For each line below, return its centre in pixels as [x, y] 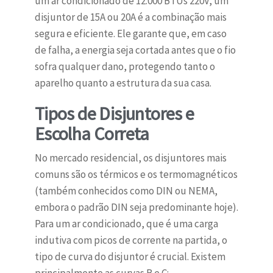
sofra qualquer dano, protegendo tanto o [125, 67]
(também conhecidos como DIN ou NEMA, [126, 191]
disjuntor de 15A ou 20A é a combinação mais [130, 17]
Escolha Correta [92, 134]
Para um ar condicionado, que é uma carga [126, 224]
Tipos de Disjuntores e [114, 114]
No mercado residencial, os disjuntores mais [130, 158]
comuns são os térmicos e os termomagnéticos [136, 175]
